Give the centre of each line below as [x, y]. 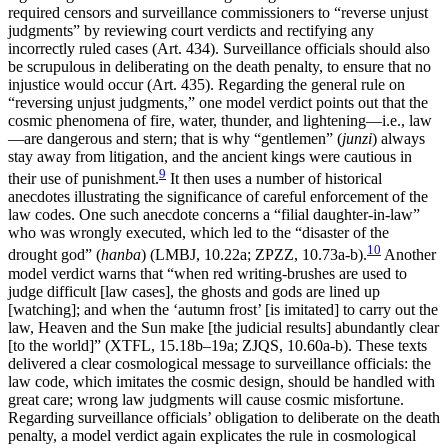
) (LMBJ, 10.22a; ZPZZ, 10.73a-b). [254, 255]
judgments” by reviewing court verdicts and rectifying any [191, 31]
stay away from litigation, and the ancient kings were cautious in [210, 157]
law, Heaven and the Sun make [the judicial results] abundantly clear [223, 327]
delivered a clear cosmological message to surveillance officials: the [219, 363]
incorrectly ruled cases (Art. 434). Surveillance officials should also [219, 49]
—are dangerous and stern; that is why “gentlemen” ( [175, 139]
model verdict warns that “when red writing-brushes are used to [207, 273]
